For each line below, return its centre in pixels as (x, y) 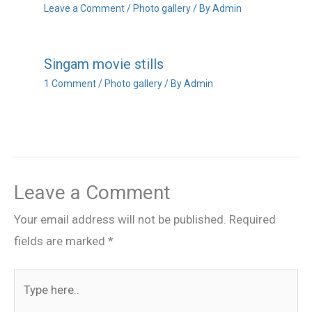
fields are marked (61, 241)
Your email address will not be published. (120, 219)
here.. (28, 301)
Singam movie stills (103, 64)
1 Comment (70, 84)
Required (252, 219)
